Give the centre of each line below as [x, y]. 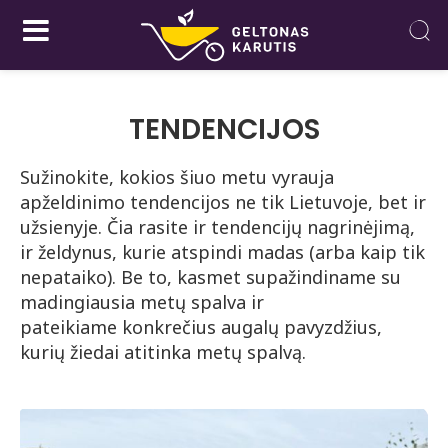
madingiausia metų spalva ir [142, 302]
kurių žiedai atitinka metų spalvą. [163, 352]
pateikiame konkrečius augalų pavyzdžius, [201, 327]
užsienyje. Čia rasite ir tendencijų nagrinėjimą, [217, 227]
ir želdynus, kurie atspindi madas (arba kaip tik [222, 252]
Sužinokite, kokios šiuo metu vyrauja [177, 177]
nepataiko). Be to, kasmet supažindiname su [210, 277]
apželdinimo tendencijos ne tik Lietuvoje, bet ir [223, 202]
